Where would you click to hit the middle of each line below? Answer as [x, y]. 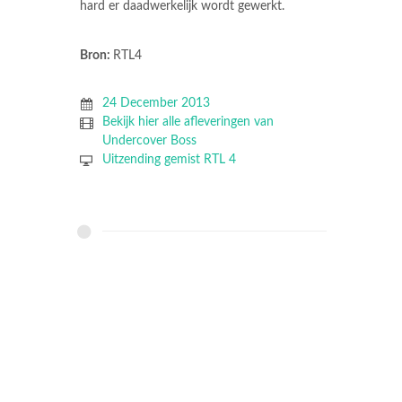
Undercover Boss [149, 141]
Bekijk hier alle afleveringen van [188, 122]
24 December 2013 [156, 104]
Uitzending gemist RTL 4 [169, 160]
